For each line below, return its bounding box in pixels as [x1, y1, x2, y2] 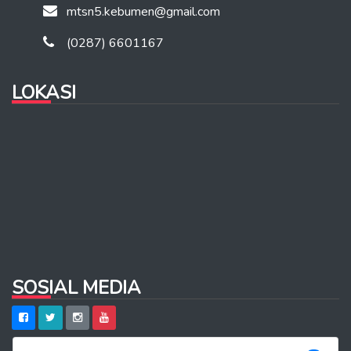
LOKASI [12, 80, 76, 105]
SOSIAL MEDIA [12, 275, 141, 300]
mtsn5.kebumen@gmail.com [67, 3, 220, 20]
